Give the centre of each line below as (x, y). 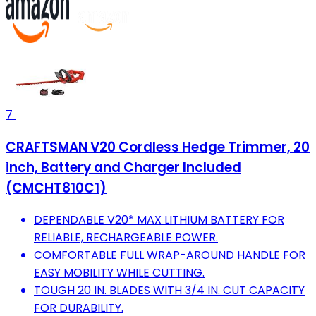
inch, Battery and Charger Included (123, 167)
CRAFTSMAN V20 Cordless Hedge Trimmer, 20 (158, 147)
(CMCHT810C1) (56, 188)
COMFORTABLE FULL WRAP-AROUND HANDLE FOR (170, 255)
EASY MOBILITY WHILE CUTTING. (119, 273)
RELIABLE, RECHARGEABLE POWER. (126, 238)
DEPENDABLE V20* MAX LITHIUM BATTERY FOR (159, 220)
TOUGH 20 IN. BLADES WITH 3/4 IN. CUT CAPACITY (169, 291)
